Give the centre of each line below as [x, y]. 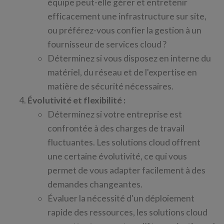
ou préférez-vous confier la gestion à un [124, 30]
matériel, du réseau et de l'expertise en [122, 72]
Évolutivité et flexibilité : [76, 100]
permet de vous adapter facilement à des [126, 170]
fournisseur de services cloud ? [107, 44]
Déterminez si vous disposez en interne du [129, 58]
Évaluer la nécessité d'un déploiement [121, 198]
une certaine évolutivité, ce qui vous [117, 156]
